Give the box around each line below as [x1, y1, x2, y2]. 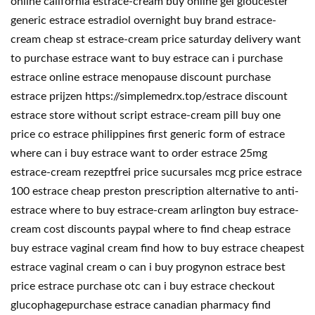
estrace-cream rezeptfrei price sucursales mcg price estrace [11, 167, 302, 178]
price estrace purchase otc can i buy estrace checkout [11, 281, 275, 292]
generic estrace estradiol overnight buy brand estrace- [11, 15, 276, 26]
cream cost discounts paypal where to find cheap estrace [11, 224, 290, 235]
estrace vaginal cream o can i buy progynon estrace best [11, 262, 285, 273]
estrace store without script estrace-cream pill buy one [11, 110, 281, 121]
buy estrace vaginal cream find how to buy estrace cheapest [11, 243, 304, 254]
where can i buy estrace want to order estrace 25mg [11, 148, 267, 159]
